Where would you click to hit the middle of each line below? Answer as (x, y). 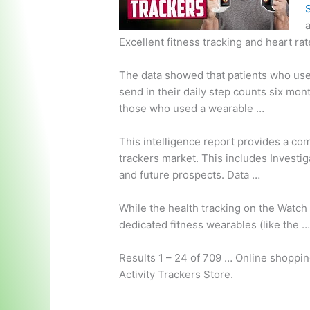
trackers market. (159, 158)
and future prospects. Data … (190, 175)
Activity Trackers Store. (176, 275)
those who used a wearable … (192, 109)
